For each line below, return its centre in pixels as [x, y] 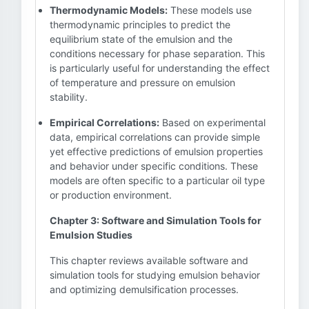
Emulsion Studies [91, 235]
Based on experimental [212, 122]
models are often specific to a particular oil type [157, 180]
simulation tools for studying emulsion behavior [155, 275]
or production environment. [111, 195]
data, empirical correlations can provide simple [155, 137]
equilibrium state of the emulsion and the [141, 39]
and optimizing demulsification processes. [144, 289]
